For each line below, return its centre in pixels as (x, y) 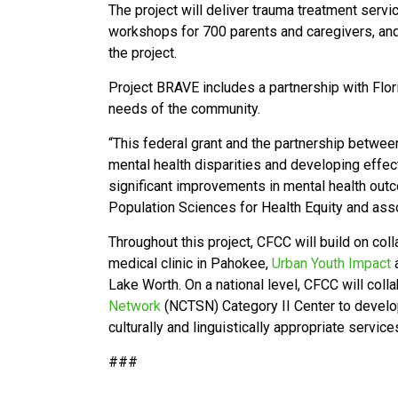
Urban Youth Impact (331, 263)
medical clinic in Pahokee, (190, 263)
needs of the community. (186, 109)
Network (135, 306)
